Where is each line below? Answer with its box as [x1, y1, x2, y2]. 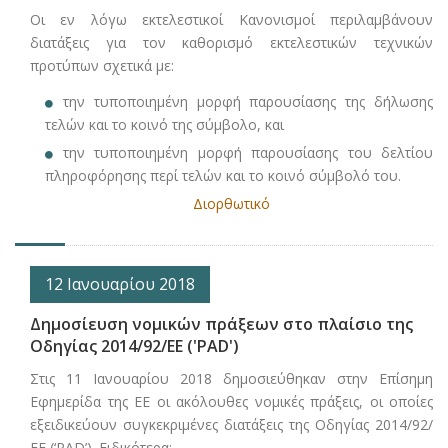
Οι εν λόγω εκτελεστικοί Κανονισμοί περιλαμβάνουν [30, 10, 433, 30]
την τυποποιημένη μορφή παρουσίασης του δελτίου [63, 143, 433, 163]
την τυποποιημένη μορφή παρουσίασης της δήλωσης [63, 92, 433, 112]
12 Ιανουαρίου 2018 [45, 273, 195, 296]
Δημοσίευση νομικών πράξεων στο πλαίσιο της [30, 313, 413, 336]
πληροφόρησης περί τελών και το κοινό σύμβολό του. [45, 166, 401, 186]
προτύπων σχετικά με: [30, 56, 174, 76]
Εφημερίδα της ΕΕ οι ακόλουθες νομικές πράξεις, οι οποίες [30, 392, 433, 412]
